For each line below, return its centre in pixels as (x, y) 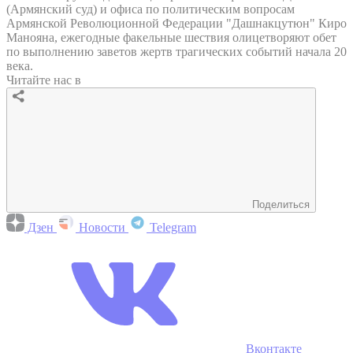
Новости (102, 227)
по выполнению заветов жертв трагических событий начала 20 (176, 51)
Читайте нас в (44, 80)
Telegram (171, 227)
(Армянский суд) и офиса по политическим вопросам (150, 9)
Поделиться (281, 204)
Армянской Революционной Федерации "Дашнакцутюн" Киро (176, 23)
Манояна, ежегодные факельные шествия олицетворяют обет (171, 37)
